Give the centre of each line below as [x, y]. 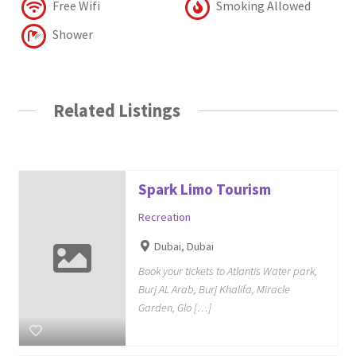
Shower [71, 34]
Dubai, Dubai [184, 247]
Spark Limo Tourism [204, 190]
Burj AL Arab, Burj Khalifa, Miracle [214, 289]
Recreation [164, 217]
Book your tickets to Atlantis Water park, [227, 271]
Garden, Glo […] [174, 307]
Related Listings [117, 110]
